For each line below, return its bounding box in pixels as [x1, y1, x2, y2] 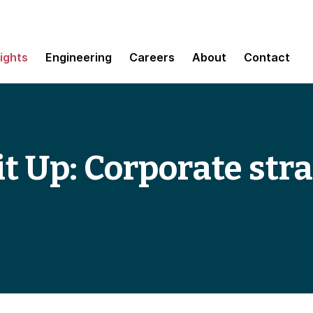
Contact [244, 50, 290, 64]
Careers [129, 50, 175, 64]
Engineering [45, 50, 112, 64]
